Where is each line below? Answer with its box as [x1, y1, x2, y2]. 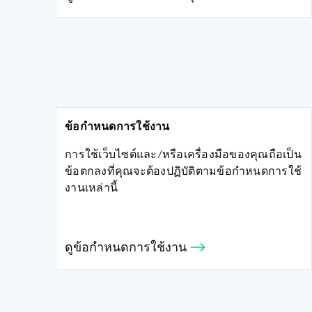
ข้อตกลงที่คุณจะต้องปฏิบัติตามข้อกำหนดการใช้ [65, 166, 302, 178]
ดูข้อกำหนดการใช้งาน [65, 242, 190, 255]
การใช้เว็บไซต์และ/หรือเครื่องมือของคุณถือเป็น [65, 150, 302, 161]
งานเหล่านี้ [65, 183, 118, 194]
